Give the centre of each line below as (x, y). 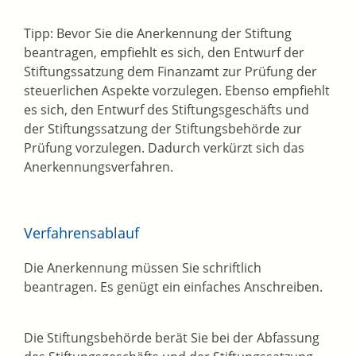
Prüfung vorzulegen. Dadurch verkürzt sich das (164, 148)
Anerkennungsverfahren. (99, 167)
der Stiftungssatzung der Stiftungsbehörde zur (163, 129)
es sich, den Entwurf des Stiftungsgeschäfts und (166, 110)
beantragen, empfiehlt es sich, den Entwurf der (164, 53)
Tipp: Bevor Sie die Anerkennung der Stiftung (158, 34)
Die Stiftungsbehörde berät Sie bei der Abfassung (172, 338)
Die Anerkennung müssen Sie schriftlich (143, 268)
